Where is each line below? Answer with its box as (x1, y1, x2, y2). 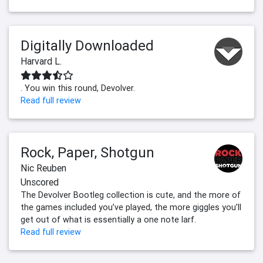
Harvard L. (21, 55, 62, 68)
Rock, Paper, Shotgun (21, 144, 154, 161)
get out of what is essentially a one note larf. (21, 214, 196, 225)
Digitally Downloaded (21, 37, 154, 55)
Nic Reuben (21, 162, 66, 174)
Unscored (21, 176, 59, 188)
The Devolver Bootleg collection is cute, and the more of (21, 190, 241, 201)
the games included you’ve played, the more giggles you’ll (21, 202, 241, 213)
